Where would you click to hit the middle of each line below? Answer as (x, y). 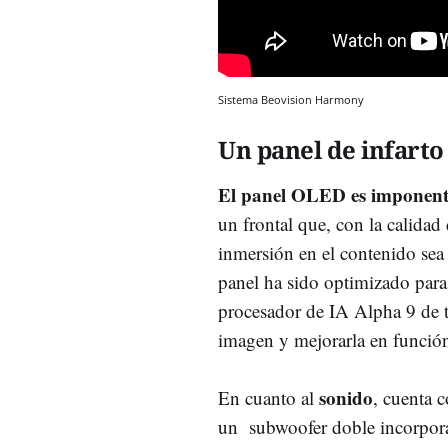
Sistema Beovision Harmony (291, 99)
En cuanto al (268, 397)
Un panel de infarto (331, 149)
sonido (346, 397)
